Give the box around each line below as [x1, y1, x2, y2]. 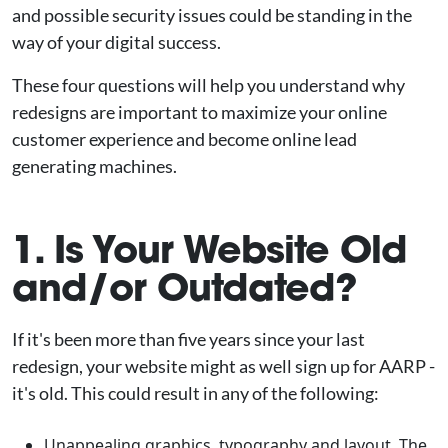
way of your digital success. [12, 31, 221, 53]
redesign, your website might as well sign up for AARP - [12, 355, 435, 377]
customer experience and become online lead [12, 128, 357, 150]
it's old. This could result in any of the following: [12, 382, 379, 404]
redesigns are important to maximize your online [12, 101, 387, 123]
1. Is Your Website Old [12, 224, 407, 274]
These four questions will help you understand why [12, 74, 405, 96]
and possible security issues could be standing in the [12, 4, 412, 26]
